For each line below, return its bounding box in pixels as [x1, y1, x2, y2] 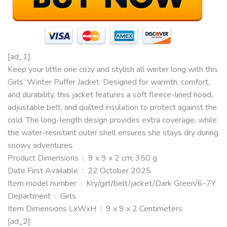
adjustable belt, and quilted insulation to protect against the [8, 101, 217, 113]
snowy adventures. [8, 139, 74, 151]
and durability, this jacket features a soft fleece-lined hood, [8, 89, 213, 100]
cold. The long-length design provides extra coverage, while [8, 114, 217, 126]
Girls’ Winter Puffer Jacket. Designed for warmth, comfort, [8, 76, 210, 88]
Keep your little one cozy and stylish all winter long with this [8, 63, 218, 75]
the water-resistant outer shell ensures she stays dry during [8, 127, 218, 138]
